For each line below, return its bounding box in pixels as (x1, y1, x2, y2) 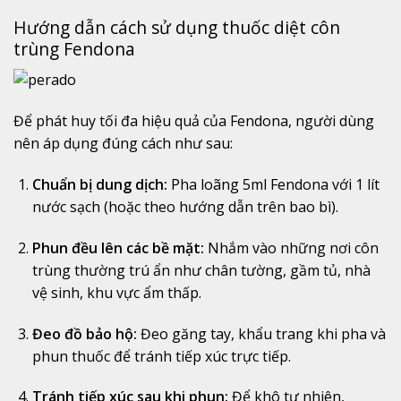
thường (73, 260, 129, 280)
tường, (240, 260, 290, 280)
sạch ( (69, 196, 108, 217)
